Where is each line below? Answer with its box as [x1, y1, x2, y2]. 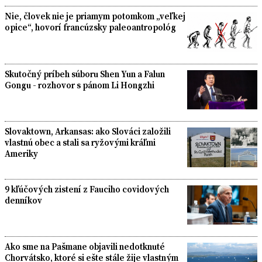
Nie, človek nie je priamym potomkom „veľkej [5, 10, 185, 23]
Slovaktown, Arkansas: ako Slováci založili [5, 125, 171, 138]
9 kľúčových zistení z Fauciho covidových [5, 182, 169, 195]
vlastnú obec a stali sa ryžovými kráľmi [5, 136, 156, 149]
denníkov [5, 194, 42, 206]
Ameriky [5, 147, 38, 160]
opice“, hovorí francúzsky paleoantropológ [5, 21, 176, 34]
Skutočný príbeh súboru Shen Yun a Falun [5, 67, 165, 80]
